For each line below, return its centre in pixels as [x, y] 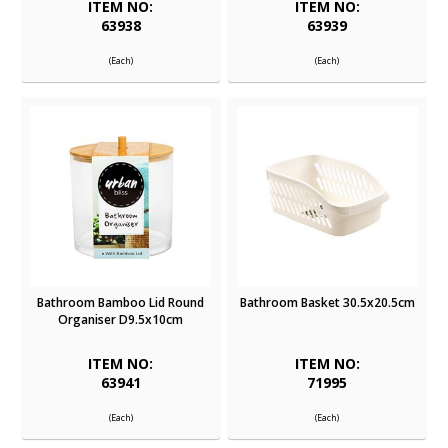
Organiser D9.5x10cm [121, 320]
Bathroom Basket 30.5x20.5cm [327, 303]
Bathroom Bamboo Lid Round [121, 303]
